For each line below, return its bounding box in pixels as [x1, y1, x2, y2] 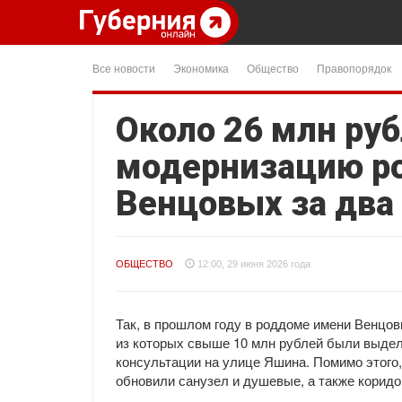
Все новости [92, 60, 155, 75]
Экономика [173, 60, 229, 75]
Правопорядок [317, 60, 391, 75]
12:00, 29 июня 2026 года [197, 258, 310, 269]
